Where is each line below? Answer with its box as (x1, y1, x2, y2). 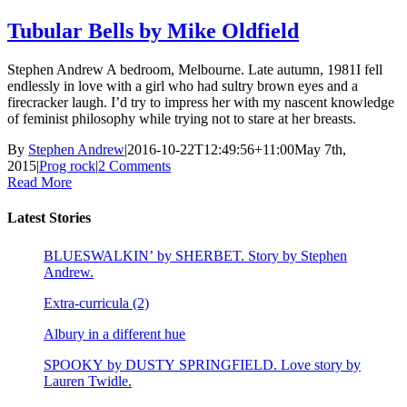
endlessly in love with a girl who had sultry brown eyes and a (7, 77, 358, 94)
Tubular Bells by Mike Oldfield (7, 18, 299, 43)
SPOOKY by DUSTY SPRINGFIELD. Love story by (44, 357, 361, 373)
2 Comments (98, 157, 171, 174)
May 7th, (294, 141, 346, 157)
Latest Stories (7, 209, 91, 225)
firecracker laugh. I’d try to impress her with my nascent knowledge (7, 94, 394, 110)
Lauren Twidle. (44, 373, 132, 390)
